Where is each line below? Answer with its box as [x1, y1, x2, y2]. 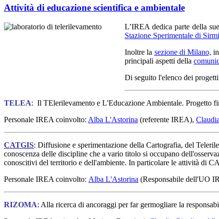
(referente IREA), [138, 115, 196, 124]
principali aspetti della [125, 56, 194, 65]
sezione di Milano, [154, 47, 212, 56]
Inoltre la [125, 47, 154, 56]
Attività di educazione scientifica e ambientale [4, 2, 185, 13]
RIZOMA [4, 200, 37, 209]
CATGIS [4, 140, 34, 149]
